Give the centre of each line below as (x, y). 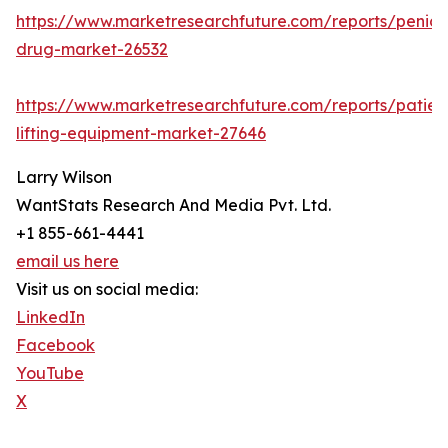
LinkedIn (50, 317)
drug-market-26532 (92, 49)
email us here (67, 261)
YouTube (50, 373)
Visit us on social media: (107, 289)
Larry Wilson (64, 177)
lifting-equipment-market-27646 (141, 133)
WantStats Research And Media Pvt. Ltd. (173, 205)
